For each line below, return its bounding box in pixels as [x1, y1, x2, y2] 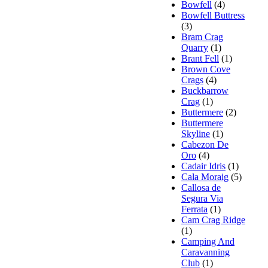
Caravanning [181, 246, 230, 257]
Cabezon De [181, 139, 229, 150]
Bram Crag [181, 31, 223, 42]
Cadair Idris [181, 160, 226, 171]
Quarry [181, 42, 208, 53]
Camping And [181, 236, 234, 246]
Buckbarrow [181, 85, 229, 96]
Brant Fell [181, 53, 219, 63]
